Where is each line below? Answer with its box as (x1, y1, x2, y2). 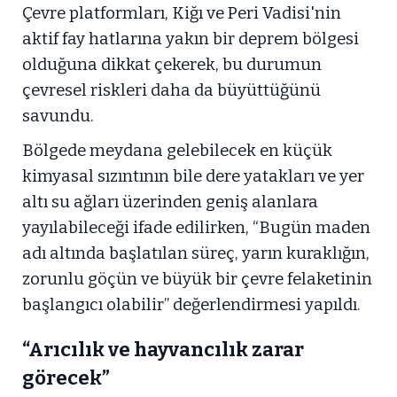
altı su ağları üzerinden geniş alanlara (22, 191, 318, 212)
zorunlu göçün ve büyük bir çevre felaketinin (22, 269, 372, 289)
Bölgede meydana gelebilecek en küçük (22, 140, 332, 160)
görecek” (22, 365, 110, 390)
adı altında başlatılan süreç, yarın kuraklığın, (22, 243, 370, 263)
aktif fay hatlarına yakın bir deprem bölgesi (22, 28, 359, 49)
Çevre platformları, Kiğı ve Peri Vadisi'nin (22, 3, 341, 23)
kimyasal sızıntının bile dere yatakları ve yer (22, 166, 364, 186)
